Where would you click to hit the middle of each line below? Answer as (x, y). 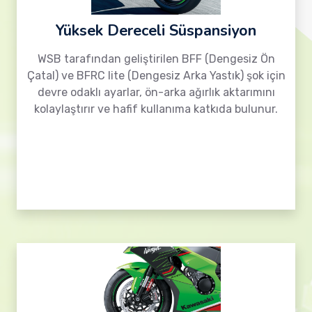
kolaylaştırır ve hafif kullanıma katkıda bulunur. (156, 109)
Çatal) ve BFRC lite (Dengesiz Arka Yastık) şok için (156, 76)
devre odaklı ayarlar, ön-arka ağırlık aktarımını (156, 92)
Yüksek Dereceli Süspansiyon (156, 31)
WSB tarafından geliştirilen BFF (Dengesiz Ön (156, 59)
